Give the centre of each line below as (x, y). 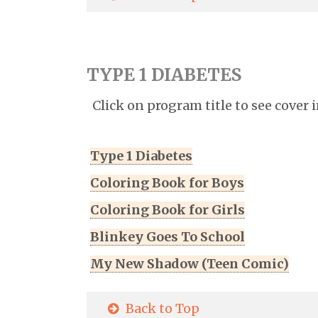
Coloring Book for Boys (167, 183)
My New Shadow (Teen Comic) (190, 264)
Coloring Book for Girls (168, 210)
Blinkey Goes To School (168, 237)
